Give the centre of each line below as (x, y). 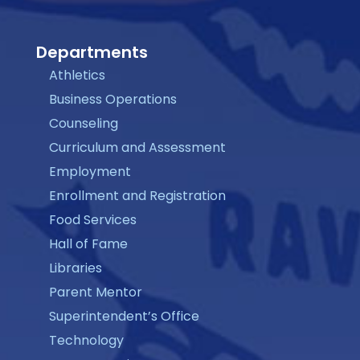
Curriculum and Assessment (137, 147)
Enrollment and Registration (137, 195)
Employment (90, 171)
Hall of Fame (88, 243)
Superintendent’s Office (124, 316)
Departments (92, 52)
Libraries (75, 268)
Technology (86, 340)
